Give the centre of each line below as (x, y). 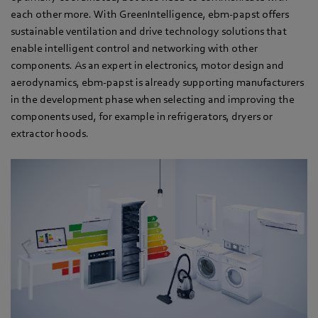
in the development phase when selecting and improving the (153, 99)
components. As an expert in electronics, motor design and (147, 65)
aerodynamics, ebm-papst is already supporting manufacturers (157, 82)
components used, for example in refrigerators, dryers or (142, 116)
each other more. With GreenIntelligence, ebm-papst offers (150, 14)
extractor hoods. (50, 133)
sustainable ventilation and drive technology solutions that (149, 31)
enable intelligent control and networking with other (134, 48)
